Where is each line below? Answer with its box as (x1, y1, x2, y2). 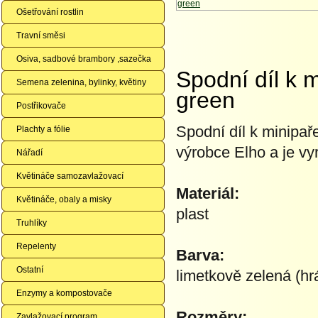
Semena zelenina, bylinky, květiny (16, 77, 146, 87)
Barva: (176, 246, 224, 264)
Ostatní (16, 265, 43, 275)
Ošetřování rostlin (16, 7, 84, 17)
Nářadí (16, 148, 43, 158)
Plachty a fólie (16, 124, 70, 134)
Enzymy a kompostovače (16, 288, 112, 298)
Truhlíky (16, 218, 47, 228)
